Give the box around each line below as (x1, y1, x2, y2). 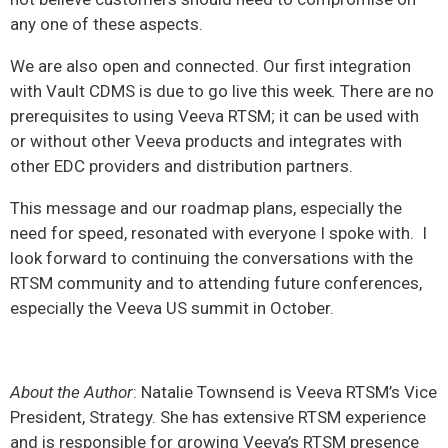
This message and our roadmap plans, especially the (10, 198, 402, 219)
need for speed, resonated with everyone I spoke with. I (10, 223, 427, 244)
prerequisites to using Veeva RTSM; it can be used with (10, 106, 419, 127)
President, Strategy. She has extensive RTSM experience (10, 407, 426, 428)
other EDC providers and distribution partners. (10, 156, 353, 177)
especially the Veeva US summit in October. (10, 298, 334, 319)
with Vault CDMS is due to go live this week (10, 81, 332, 102)
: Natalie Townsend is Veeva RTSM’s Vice (133, 382, 437, 403)
